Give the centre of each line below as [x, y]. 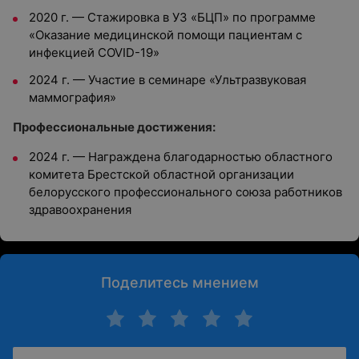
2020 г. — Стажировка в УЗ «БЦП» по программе [172, 17]
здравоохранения [80, 210]
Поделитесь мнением [179, 282]
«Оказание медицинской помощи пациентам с [165, 35]
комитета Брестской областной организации [161, 174]
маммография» [73, 97]
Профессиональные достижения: [114, 127]
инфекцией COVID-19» [94, 52]
